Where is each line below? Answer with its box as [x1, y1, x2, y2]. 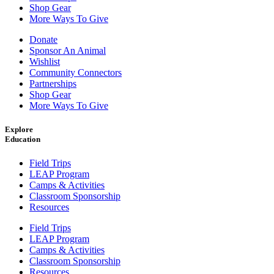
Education [5, 134, 40, 144]
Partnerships [29, 78, 76, 89]
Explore [5, 124, 33, 134]
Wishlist [29, 56, 60, 67]
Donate [29, 34, 57, 45]
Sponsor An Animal [29, 45, 106, 56]
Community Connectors [29, 67, 122, 78]
